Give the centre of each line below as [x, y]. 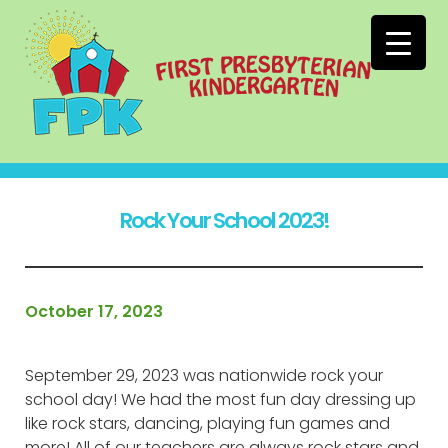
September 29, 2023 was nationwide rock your [204, 375]
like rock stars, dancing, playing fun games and [207, 423]
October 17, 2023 [94, 311]
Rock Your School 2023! [224, 220]
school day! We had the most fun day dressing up [220, 399]
